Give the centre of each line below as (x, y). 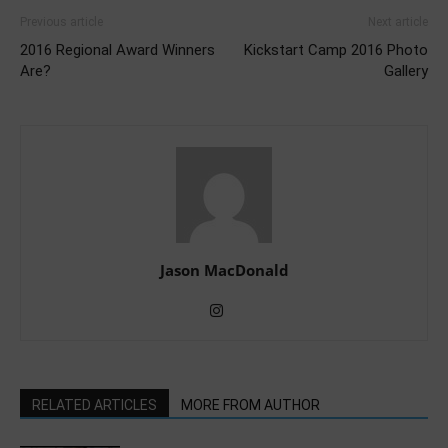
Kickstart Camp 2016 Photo (336, 49)
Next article (398, 21)
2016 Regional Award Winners (117, 49)
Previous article (61, 21)
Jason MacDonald (224, 269)
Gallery (406, 70)
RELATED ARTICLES (94, 404)
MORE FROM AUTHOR (250, 404)
